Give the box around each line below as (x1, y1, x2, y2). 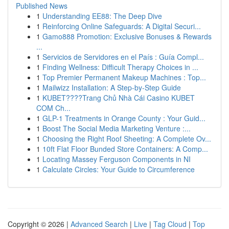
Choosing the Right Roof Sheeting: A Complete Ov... (42, 133, 211, 144)
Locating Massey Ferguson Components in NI (42, 154, 191, 164)
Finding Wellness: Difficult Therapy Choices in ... (42, 62, 198, 72)
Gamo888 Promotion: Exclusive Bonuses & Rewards (42, 31, 212, 41)
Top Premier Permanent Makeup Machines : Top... (42, 72, 206, 82)
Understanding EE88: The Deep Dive (42, 11, 162, 21)
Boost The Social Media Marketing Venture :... (42, 123, 191, 133)
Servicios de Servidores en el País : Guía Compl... (42, 52, 204, 62)
